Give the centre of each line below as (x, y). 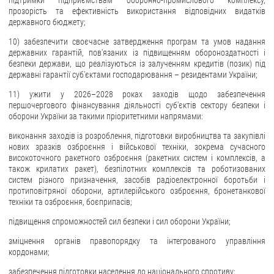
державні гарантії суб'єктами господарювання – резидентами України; (133, 74)
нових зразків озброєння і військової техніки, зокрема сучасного (137, 146)
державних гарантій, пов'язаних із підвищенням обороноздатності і (137, 52)
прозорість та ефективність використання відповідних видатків (137, 11)
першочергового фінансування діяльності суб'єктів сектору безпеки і (137, 105)
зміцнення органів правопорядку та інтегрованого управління (137, 241)
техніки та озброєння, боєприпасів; (70, 202)
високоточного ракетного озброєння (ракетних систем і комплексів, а (137, 157)
